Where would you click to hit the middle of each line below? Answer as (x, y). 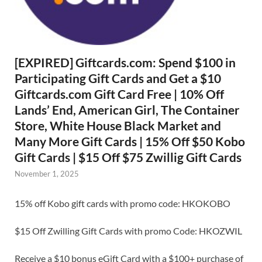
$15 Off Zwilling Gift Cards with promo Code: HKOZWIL (128, 230)
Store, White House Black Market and (118, 125)
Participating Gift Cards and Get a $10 (118, 78)
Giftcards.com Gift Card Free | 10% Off (119, 94)
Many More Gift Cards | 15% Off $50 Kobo (130, 141)
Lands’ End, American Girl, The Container (127, 109)
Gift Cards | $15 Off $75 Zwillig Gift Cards (128, 157)
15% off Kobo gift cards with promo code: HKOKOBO (123, 203)
